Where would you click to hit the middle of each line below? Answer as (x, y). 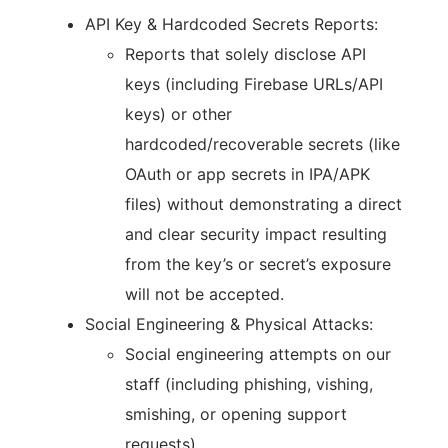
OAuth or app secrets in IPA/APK (247, 174)
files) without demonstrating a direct (263, 204)
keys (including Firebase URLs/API (254, 84)
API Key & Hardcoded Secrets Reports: (231, 24)
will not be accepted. (204, 294)
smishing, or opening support (236, 414)
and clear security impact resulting (256, 234)
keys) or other (178, 114)
